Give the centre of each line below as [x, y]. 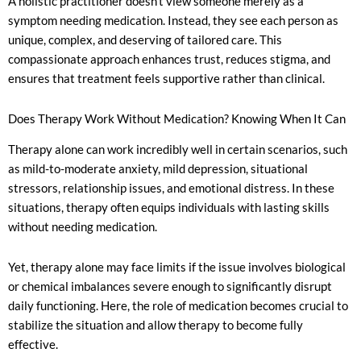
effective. [33, 344]
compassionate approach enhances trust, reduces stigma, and [169, 60]
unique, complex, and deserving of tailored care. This [145, 40]
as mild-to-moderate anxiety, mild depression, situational [158, 169]
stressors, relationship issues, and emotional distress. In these [171, 189]
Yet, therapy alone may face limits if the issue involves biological [177, 267]
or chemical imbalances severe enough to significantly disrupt [170, 286]
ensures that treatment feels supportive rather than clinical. [166, 79]
